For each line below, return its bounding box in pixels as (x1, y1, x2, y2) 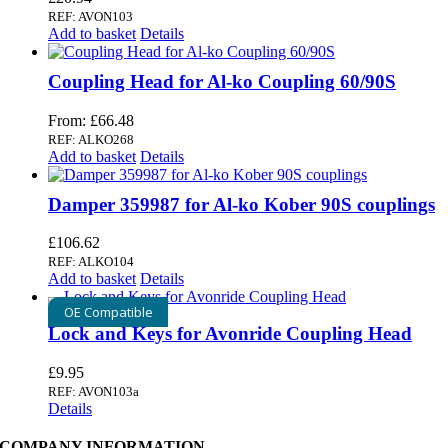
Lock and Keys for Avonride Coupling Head (48, 323, 412, 345)
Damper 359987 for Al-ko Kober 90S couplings (48, 193, 435, 215)
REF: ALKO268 (48, 131, 134, 147)
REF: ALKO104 (48, 254, 134, 270)
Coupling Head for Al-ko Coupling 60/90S (48, 70, 396, 92)
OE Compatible (63, 303, 153, 322)
